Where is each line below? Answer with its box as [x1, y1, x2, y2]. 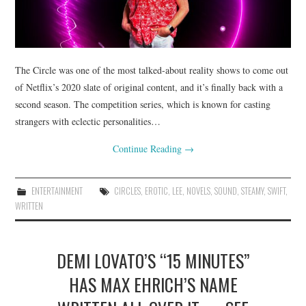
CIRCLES [113, 184, 141, 197]
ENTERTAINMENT [31, 184, 83, 197]
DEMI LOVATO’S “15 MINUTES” [56, 247, 250, 273]
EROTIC [144, 184, 168, 197]
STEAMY [240, 184, 264, 197]
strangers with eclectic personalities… [15, 114, 161, 128]
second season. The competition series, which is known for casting [15, 97, 271, 111]
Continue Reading [112, 141, 184, 155]
